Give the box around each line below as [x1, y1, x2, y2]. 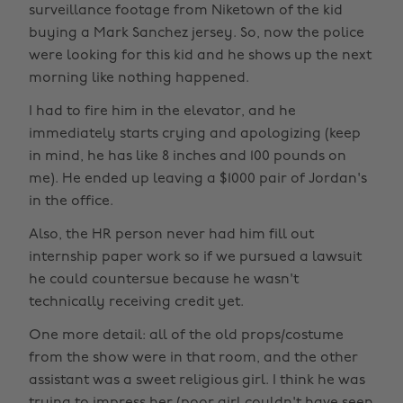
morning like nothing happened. [29, 70, 249, 85]
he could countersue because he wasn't [29, 272, 299, 287]
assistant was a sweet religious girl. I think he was [29, 372, 365, 388]
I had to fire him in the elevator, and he [29, 103, 296, 119]
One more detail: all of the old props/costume [29, 327, 344, 343]
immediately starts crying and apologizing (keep [29, 126, 361, 141]
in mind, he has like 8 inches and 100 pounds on [29, 148, 346, 164]
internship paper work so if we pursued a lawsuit [29, 249, 362, 264]
